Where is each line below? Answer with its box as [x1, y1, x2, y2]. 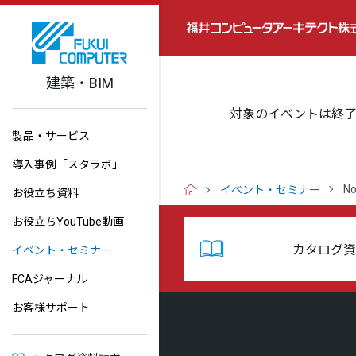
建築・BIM [45, 74, 114, 91]
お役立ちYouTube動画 [12, 215, 124, 228]
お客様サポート [12, 301, 90, 314]
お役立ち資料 [12, 187, 79, 199]
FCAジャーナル [12, 273, 87, 285]
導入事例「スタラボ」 [12, 158, 123, 171]
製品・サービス [12, 130, 90, 142]
